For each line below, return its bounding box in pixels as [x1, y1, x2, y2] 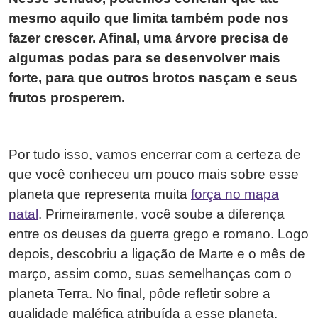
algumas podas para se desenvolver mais [9, 50, 280, 65]
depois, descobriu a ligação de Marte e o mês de [9, 246, 305, 261]
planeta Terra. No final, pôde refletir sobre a [9, 285, 270, 301]
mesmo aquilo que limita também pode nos [9, 10, 289, 26]
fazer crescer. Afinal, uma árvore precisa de [9, 30, 289, 45]
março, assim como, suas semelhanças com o [9, 265, 292, 281]
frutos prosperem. [9, 89, 125, 105]
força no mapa [191, 186, 279, 202]
